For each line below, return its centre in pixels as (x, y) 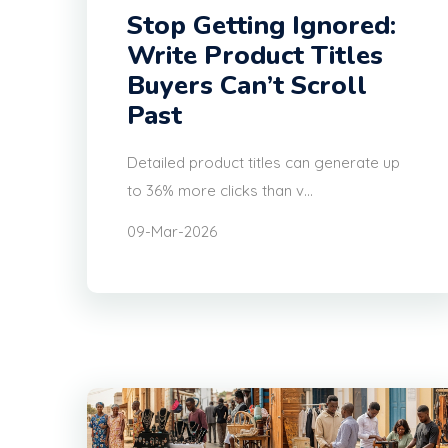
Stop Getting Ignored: (261, 26)
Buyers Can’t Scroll (247, 86)
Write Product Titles (255, 56)
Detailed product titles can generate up (263, 163)
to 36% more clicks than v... (220, 191)
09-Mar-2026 (172, 232)
